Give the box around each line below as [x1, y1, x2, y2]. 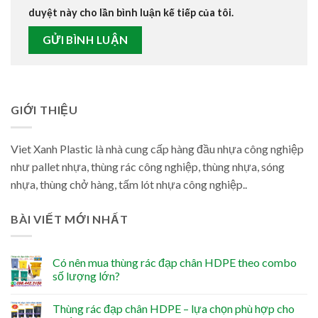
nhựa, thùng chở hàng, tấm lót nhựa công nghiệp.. [11, 177, 247, 191]
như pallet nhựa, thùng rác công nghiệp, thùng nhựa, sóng [11, 159, 285, 173]
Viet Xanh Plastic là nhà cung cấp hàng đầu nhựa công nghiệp [11, 141, 304, 155]
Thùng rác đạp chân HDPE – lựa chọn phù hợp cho [53, 302, 295, 316]
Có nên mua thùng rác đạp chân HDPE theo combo [53, 256, 297, 270]
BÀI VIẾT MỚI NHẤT [11, 212, 128, 226]
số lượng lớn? [53, 269, 120, 283]
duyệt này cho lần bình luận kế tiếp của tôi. [28, 6, 234, 19]
